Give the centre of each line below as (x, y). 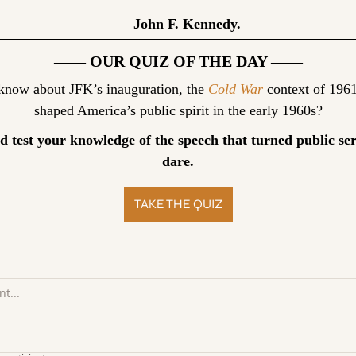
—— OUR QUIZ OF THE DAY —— (178, 61)
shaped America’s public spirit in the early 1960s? (178, 110)
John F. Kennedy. (187, 23)
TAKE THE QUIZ (178, 203)
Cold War (235, 89)
